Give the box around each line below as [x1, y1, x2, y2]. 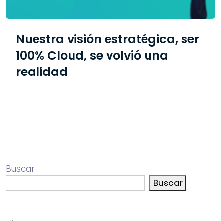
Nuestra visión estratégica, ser [16, 31, 199, 47]
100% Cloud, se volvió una [16, 47, 168, 64]
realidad [16, 63, 68, 80]
